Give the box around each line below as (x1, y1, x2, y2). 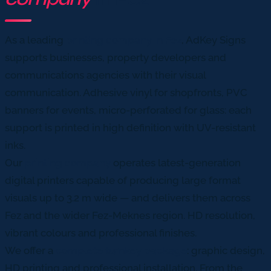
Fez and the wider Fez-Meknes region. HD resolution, (5, 209, 255, 222)
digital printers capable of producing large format (5, 174, 241, 187)
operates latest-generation (111, 157, 241, 169)
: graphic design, (187, 244, 265, 257)
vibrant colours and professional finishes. (5, 227, 197, 240)
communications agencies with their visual (5, 69, 206, 82)
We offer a (5, 244, 56, 257)
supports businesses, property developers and (5, 51, 226, 64)
